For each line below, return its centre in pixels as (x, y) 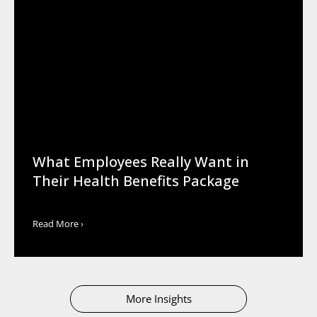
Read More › (58, 223)
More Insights (158, 298)
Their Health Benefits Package (136, 180)
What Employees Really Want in (140, 161)
